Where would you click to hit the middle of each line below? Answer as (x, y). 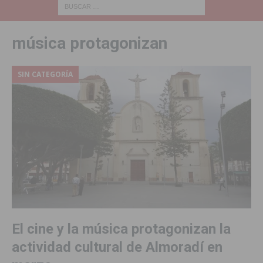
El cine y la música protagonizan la (121, 229)
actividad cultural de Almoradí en (117, 247)
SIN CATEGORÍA (45, 74)
